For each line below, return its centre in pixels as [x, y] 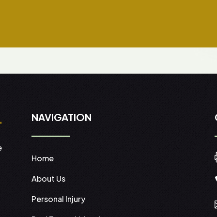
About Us [48, 179]
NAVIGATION [61, 117]
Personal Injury [58, 199]
